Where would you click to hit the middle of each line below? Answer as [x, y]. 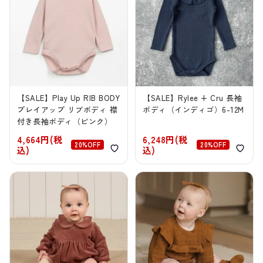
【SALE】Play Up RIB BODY [69, 98]
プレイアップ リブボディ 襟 [68, 110]
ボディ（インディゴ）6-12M [193, 110]
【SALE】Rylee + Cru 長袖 [193, 98]
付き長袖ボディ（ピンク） [65, 122]
